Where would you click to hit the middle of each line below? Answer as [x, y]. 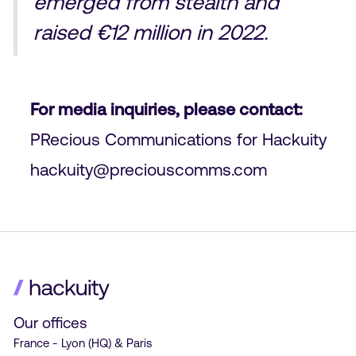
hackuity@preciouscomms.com [148, 169]
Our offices [50, 322]
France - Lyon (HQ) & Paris [82, 342]
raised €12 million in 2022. [150, 32]
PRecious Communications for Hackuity [178, 139]
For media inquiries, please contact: [166, 108]
